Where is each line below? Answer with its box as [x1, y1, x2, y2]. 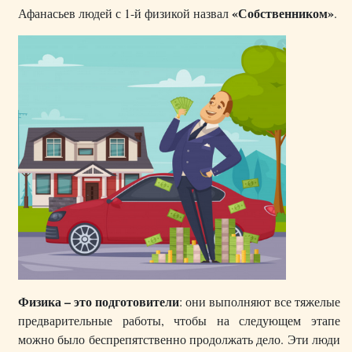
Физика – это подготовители [18, 292, 179, 311]
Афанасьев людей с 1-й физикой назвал [18, 5, 232, 22]
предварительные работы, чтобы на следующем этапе [18, 312, 340, 329]
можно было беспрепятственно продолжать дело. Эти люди [18, 331, 340, 348]
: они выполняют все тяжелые [179, 293, 340, 310]
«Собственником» [232, 4, 334, 23]
